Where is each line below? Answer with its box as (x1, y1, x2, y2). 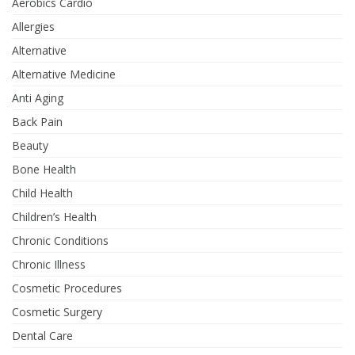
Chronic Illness (12, 257, 86, 273)
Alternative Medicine (12, 67, 116, 82)
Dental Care (12, 328, 73, 344)
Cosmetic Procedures (12, 281, 122, 296)
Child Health (12, 185, 73, 201)
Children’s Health (12, 209, 97, 225)
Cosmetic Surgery (12, 304, 102, 320)
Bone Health (12, 162, 76, 177)
